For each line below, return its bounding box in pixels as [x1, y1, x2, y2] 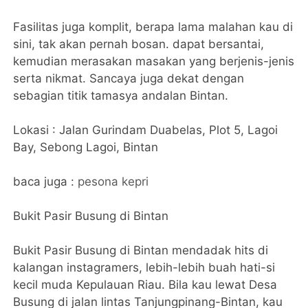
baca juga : [13, 175, 78, 189]
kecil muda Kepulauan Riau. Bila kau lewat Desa [13, 278, 278, 292]
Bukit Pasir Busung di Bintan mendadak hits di [13, 243, 269, 258]
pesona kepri [78, 175, 149, 189]
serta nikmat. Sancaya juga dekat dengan [13, 71, 245, 86]
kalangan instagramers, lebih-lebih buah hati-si [13, 261, 276, 275]
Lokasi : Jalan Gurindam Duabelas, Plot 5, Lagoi [13, 123, 278, 137]
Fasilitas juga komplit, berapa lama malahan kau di [13, 20, 294, 34]
